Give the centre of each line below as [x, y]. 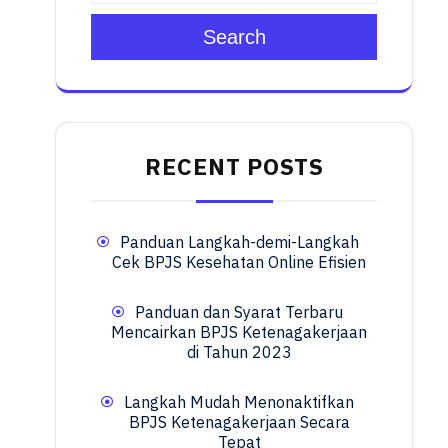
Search [234, 37]
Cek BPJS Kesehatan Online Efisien [239, 262]
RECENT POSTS [234, 166]
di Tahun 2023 [239, 352]
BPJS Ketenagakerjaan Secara [239, 422]
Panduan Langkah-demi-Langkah [239, 242]
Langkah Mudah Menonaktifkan [239, 402]
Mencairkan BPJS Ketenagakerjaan [239, 332]
